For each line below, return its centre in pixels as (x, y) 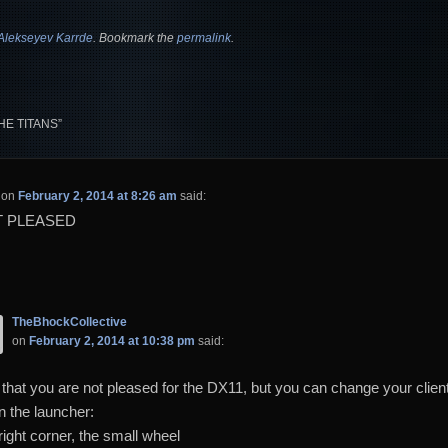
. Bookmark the (135, 37)
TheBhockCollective (69, 322)
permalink (204, 37)
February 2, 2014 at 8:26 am (97, 196)
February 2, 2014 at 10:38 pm (111, 341)
